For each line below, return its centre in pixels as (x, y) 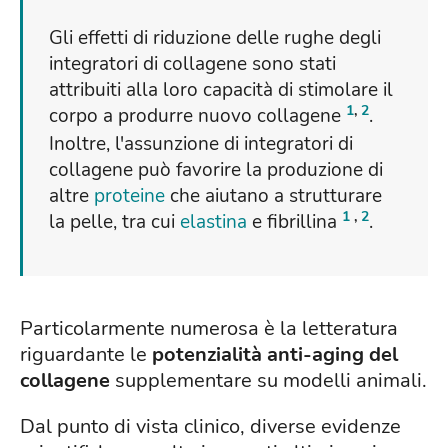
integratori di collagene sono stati (192, 64)
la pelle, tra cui (114, 222)
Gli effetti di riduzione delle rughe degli (215, 38)
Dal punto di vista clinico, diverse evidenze (210, 427)
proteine (129, 196)
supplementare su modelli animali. (268, 381)
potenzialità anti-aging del (275, 355)
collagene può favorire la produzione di (216, 170)
